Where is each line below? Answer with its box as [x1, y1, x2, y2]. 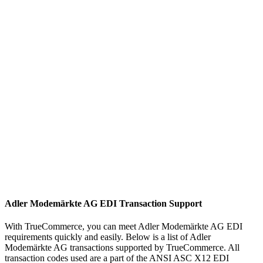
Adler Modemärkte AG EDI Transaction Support [5, 198, 202, 208]
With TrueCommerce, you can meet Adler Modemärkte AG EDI [5, 221, 242, 231]
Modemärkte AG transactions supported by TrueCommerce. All [5, 242, 240, 252]
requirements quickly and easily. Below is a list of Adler [5, 231, 211, 242]
